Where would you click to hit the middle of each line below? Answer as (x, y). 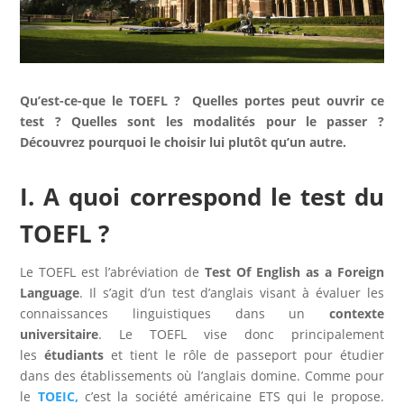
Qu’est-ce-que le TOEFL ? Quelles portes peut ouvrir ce (202, 100)
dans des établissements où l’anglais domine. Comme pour (202, 375)
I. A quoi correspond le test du (202, 196)
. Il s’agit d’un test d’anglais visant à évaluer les (232, 292)
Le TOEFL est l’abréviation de (112, 271)
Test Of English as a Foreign (294, 271)
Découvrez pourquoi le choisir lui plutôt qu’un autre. (184, 142)
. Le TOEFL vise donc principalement (241, 334)
